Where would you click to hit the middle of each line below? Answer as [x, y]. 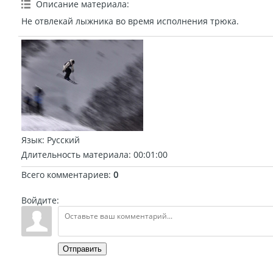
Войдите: [40, 200]
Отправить [82, 249]
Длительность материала [75, 154]
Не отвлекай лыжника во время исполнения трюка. [130, 21]
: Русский [61, 140]
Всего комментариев [65, 175]
